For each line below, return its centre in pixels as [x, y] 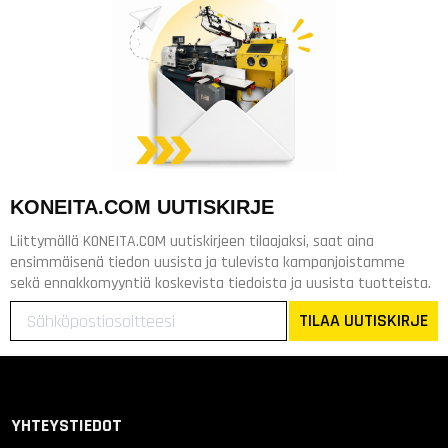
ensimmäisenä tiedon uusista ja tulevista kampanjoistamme [207, 263]
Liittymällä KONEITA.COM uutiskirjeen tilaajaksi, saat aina [192, 242]
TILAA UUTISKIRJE [363, 321]
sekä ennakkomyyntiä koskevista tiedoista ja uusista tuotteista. [220, 284]
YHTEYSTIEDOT [67, 425]
